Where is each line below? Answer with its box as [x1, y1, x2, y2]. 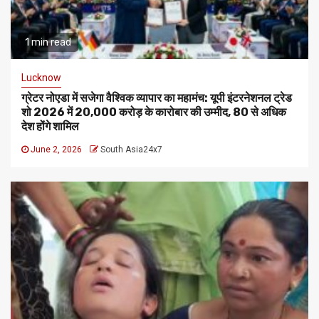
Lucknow [21, 72, 61, 84]
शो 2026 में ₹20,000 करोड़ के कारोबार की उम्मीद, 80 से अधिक [21, 105, 286, 120]
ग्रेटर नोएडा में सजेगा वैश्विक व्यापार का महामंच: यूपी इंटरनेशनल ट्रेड [21, 91, 292, 105]
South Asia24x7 [100, 145, 162, 155]
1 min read [25, 36, 71, 49]
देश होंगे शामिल [21, 120, 79, 134]
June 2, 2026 [28, 145, 84, 155]
